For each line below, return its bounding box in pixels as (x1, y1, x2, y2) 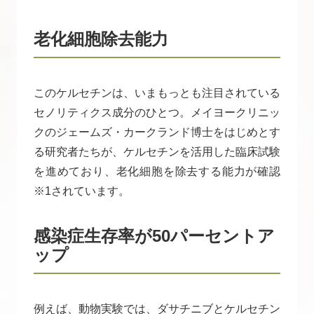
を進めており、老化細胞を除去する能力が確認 (34, 165, 280, 178)
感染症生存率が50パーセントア (34, 226, 275, 246)
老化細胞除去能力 (34, 29, 168, 49)
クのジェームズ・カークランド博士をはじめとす (34, 126, 280, 139)
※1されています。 (34, 185, 130, 198)
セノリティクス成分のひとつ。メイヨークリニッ (34, 107, 280, 119)
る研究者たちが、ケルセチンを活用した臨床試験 (34, 146, 280, 158)
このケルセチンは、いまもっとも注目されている (34, 87, 280, 100)
